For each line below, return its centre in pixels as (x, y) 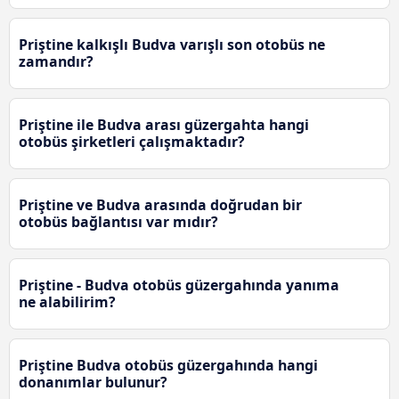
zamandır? (56, 62)
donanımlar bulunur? (93, 383)
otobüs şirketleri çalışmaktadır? (132, 142)
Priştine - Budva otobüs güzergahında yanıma (179, 285)
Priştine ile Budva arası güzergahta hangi (164, 125)
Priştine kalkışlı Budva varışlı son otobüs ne (172, 45)
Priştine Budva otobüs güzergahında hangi (168, 366)
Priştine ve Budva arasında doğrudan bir (160, 205)
